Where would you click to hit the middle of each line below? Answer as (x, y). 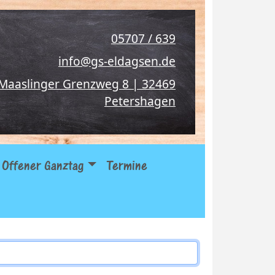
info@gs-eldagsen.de (117, 61)
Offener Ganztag (43, 165)
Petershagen (140, 101)
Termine (127, 165)
